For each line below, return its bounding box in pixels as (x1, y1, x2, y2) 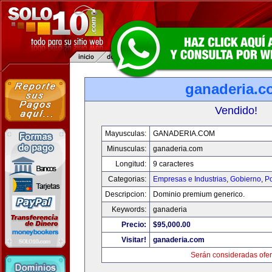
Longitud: (115, 160, 146, 168)
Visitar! (121, 236, 146, 244)
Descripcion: (104, 190, 146, 199)
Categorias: (107, 175, 146, 183)
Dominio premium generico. (152, 190, 246, 199)
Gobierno (229, 175, 261, 183)
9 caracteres (152, 160, 194, 168)
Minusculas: (106, 144, 146, 153)
